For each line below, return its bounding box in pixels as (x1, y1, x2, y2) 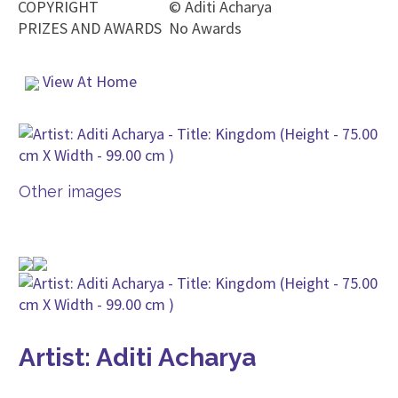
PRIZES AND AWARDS (18, 18, 162, 38)
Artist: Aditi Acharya (19, 343, 256, 372)
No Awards (169, 18, 242, 38)
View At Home (39, 71, 137, 92)
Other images (19, 182, 122, 201)
